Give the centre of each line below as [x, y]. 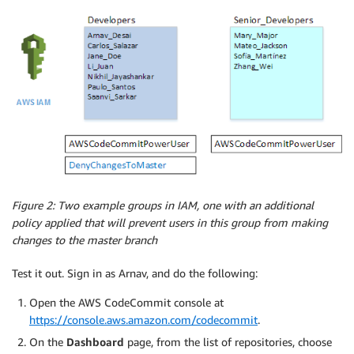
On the [48, 342]
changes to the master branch [85, 240]
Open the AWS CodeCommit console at [126, 303]
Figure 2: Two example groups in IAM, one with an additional [163, 205]
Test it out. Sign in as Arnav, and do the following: [135, 273]
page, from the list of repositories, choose [228, 342]
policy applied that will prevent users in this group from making [170, 223]
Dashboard [95, 342]
